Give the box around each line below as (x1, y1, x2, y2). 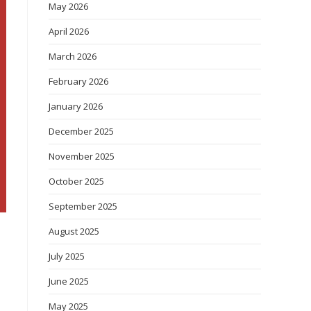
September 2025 (49, 200, 117, 212)
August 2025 (49, 225, 99, 237)
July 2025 (49, 250, 85, 262)
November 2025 (49, 150, 115, 162)
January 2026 (49, 100, 103, 112)
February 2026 (49, 75, 108, 87)
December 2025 (49, 125, 114, 137)
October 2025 (49, 175, 104, 187)
